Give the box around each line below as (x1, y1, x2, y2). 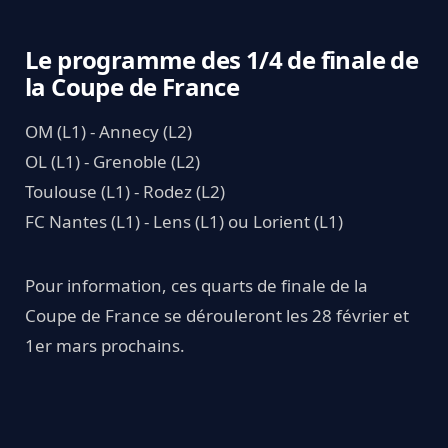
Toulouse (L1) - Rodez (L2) (25, 179, 225, 203)
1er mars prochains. (25, 333, 185, 357)
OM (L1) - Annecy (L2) (25, 119, 192, 143)
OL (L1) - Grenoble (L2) (25, 149, 200, 173)
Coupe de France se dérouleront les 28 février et (25, 303, 409, 327)
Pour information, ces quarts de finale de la (25, 273, 368, 297)
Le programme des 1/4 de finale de (25, 42, 419, 76)
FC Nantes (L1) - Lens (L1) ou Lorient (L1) (25, 209, 343, 233)
